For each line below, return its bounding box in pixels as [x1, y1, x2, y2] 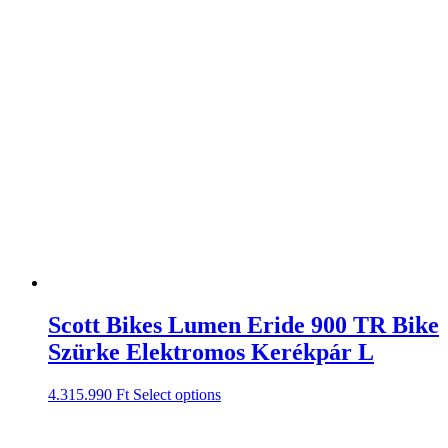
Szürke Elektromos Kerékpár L [48, 338, 374, 365]
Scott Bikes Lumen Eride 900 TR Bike [48, 311, 439, 338]
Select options [133, 385, 221, 403]
